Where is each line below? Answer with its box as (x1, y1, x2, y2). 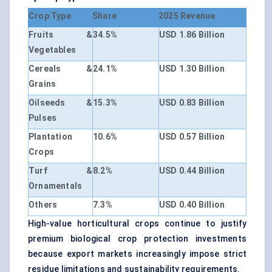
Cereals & (29, 64, 92, 74)
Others (29, 200, 58, 210)
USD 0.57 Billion (159, 132, 225, 142)
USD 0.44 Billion (159, 166, 225, 176)
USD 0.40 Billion (159, 200, 225, 210)
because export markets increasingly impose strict (28, 249, 246, 259)
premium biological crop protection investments (28, 234, 246, 244)
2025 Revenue (158, 11, 216, 21)
